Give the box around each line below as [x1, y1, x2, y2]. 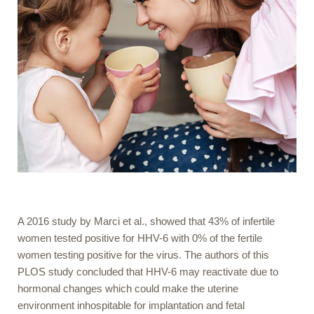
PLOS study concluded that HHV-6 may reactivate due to [18, 265, 278, 278]
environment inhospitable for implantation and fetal [18, 299, 245, 311]
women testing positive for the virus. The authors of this [18, 248, 269, 261]
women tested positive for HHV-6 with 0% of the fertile [18, 231, 262, 244]
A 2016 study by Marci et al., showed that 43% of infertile [18, 214, 275, 227]
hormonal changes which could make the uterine [18, 282, 238, 294]
